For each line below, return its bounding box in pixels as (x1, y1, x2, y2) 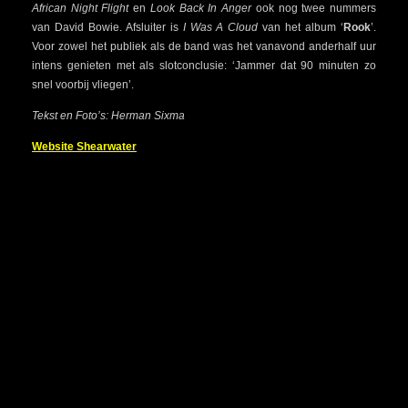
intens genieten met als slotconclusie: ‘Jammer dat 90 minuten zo (32, 59, 376, 73)
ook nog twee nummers (251, 2, 377, 15)
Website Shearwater (32, 140, 137, 154)
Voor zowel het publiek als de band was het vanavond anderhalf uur (32, 40, 376, 54)
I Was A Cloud (182, 21, 259, 35)
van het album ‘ (258, 21, 344, 35)
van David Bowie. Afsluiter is (32, 21, 183, 35)
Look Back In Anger (146, 2, 252, 15)
